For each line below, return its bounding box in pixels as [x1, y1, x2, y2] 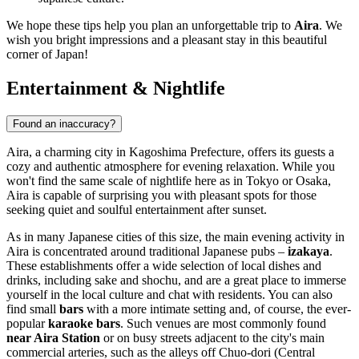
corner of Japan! [6, 47, 88, 62]
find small [6, 302, 59, 317]
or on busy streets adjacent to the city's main [100, 331, 325, 345]
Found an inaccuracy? [13, 118, 115, 131]
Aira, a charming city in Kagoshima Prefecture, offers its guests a [6, 145, 334, 159]
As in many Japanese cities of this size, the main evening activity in [6, 230, 345, 244]
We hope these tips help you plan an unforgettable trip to [6, 18, 294, 33]
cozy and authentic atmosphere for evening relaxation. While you [6, 159, 335, 174]
